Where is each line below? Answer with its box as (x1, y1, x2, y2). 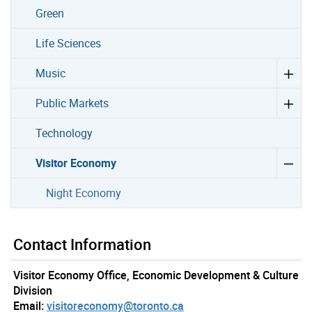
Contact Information (13, 234, 151, 255)
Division (13, 283, 52, 299)
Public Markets (36, 95, 109, 111)
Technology (36, 125, 93, 141)
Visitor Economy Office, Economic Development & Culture (13, 267, 299, 283)
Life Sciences (36, 36, 102, 52)
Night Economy (45, 185, 121, 201)
